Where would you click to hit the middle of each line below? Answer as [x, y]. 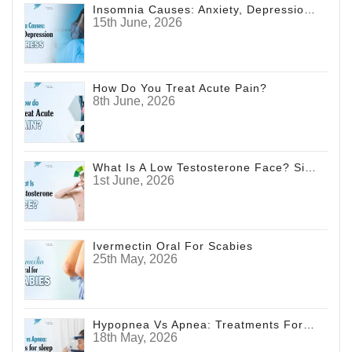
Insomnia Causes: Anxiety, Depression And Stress [310, 10]
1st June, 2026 [134, 180]
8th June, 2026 [134, 101]
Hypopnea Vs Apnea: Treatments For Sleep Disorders [309, 325]
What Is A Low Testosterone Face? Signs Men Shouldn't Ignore [311, 167]
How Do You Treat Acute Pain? [180, 88]
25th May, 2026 [136, 258]
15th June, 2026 [138, 23]
